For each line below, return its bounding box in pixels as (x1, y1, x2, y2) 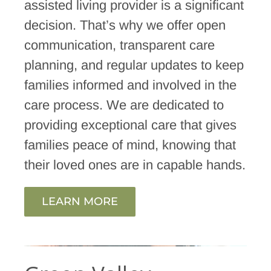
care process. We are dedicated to (24, 97, 224, 113)
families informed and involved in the (24, 77, 237, 93)
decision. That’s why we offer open (24, 18, 226, 33)
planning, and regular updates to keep (24, 57, 244, 73)
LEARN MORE (41, 195, 118, 209)
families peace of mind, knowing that (24, 137, 236, 153)
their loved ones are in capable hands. (24, 157, 246, 173)
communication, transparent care (24, 38, 215, 53)
